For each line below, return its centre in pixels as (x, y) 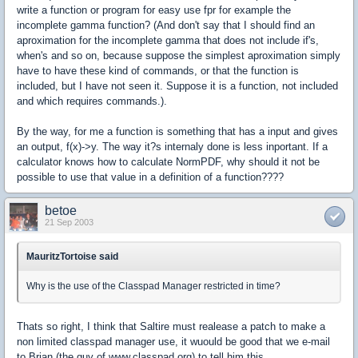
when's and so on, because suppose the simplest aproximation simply (179, 56)
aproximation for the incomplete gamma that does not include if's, (168, 41)
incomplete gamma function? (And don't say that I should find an (166, 26)
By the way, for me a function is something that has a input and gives (177, 132)
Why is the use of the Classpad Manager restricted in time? (153, 286)
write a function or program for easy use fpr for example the (154, 10)
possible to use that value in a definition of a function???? (150, 177)
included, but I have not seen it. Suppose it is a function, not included (177, 86)
